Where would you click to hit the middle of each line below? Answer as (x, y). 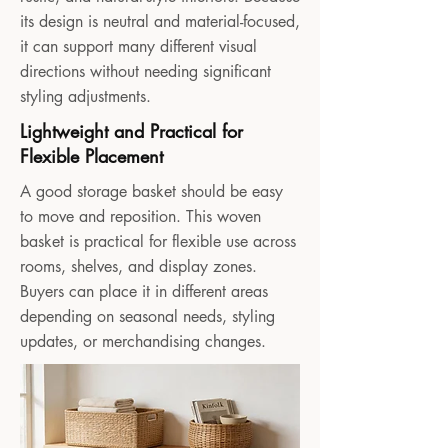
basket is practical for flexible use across (158, 241)
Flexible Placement (91, 156)
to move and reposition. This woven (140, 216)
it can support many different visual (138, 46)
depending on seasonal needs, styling (147, 316)
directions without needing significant (145, 71)
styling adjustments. (85, 96)
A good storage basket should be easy (151, 191)
